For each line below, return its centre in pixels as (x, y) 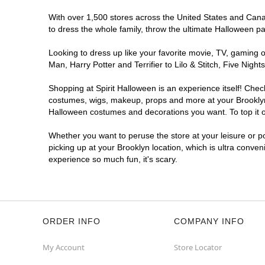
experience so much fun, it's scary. (113, 159)
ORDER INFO (72, 221)
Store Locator (198, 247)
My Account (64, 247)
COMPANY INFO (209, 221)
